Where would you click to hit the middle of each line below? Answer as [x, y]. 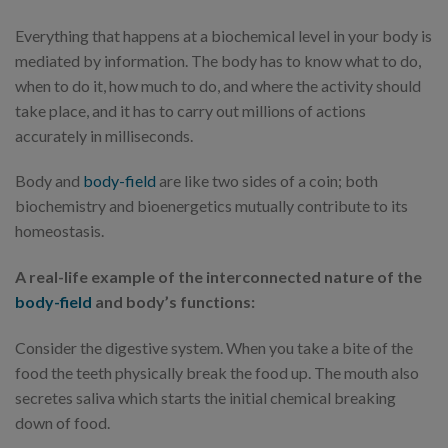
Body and [49, 181]
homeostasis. [59, 231]
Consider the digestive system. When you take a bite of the [214, 347]
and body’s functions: [173, 302]
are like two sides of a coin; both [267, 181]
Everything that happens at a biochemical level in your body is [223, 35]
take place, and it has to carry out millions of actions [190, 110]
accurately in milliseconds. [105, 135]
